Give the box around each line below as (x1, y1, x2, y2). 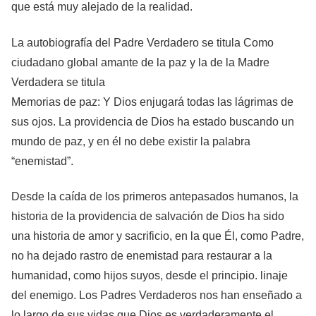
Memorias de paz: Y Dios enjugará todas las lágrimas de (11, 95, 293, 108)
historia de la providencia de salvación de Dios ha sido (11, 210, 284, 223)
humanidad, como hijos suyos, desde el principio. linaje (11, 269, 288, 282)
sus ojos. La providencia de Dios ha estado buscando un (11, 115, 294, 128)
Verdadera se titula (11, 75, 105, 88)
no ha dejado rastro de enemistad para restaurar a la (11, 250, 272, 262)
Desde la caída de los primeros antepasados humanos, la (11, 190, 298, 203)
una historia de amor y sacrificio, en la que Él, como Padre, (11, 230, 304, 243)
